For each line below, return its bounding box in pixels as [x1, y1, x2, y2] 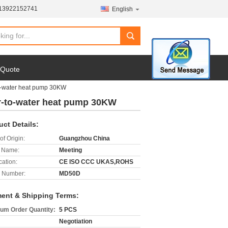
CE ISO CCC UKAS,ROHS [59, 158, 133, 165]
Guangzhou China [59, 135, 110, 142]
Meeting [59, 147, 82, 154]
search [123, 36, 143, 44]
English [112, 6, 133, 13]
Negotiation [59, 218, 92, 225]
